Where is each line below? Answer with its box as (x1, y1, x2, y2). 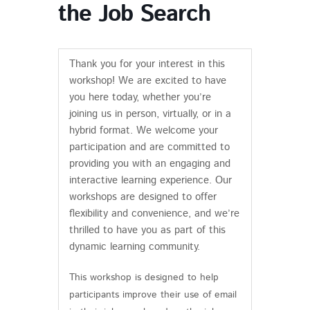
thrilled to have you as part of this (69, 222, 226, 237)
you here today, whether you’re (69, 89, 211, 104)
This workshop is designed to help (69, 270, 219, 284)
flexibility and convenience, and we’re (69, 206, 239, 221)
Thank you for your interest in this (69, 56, 225, 71)
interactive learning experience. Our (69, 172, 232, 188)
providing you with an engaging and (69, 156, 230, 171)
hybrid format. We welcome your (69, 122, 218, 138)
